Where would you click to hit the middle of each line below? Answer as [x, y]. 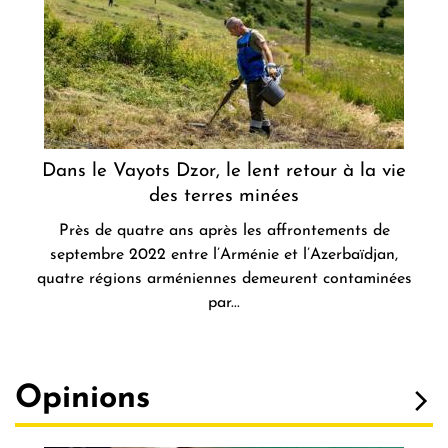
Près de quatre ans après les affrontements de [224, 231]
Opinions [82, 399]
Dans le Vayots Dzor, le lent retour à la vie [224, 172]
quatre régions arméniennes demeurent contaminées [224, 279]
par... [224, 303]
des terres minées [224, 197]
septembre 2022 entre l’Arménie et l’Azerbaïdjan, [224, 255]
